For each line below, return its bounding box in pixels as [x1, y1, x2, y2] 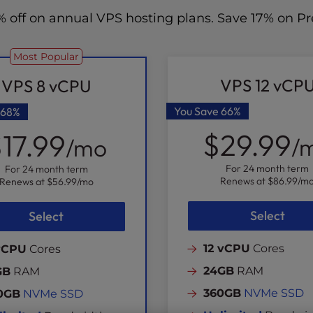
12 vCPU [203, 242, 250, 255]
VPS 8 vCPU [1, 75, 92, 96]
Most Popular [13, 50, 80, 63]
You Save [173, 104, 221, 118]
